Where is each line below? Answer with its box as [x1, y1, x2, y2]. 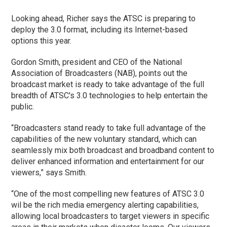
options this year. [11, 35, 74, 46]
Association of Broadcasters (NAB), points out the [11, 68, 188, 78]
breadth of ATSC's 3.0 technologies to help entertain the [11, 90, 208, 100]
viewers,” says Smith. [11, 167, 87, 177]
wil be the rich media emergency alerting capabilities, [11, 200, 199, 210]
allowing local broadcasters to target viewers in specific [11, 211, 210, 221]
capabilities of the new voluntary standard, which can [11, 134, 197, 144]
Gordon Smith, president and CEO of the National [11, 57, 182, 67]
